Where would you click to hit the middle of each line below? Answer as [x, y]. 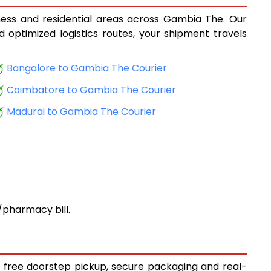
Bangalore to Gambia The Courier [87, 68]
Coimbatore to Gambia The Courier [91, 90]
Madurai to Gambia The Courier [81, 112]
